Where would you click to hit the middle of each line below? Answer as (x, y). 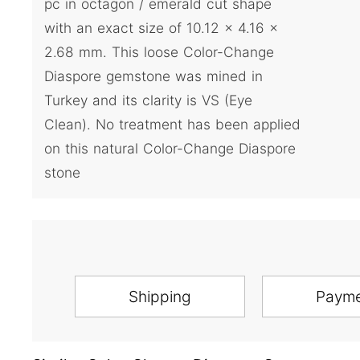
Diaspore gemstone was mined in (153, 76)
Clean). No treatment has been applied (172, 125)
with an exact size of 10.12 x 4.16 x (161, 28)
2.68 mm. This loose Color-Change (159, 52)
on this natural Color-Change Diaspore (170, 149)
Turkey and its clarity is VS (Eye (148, 100)
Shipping (160, 297)
